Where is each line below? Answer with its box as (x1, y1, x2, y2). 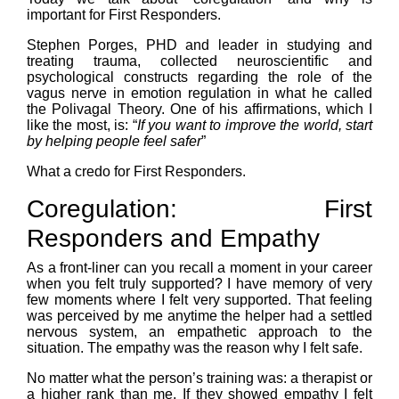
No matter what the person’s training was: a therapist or (27, 370, 372, 387)
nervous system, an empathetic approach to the (27, 324, 372, 340)
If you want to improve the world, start (136, 118, 373, 134)
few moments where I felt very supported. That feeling (27, 292, 372, 308)
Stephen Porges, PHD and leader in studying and (27, 37, 372, 53)
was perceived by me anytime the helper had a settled (27, 308, 372, 324)
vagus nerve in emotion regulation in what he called (27, 85, 372, 102)
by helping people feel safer (27, 134, 201, 150)
